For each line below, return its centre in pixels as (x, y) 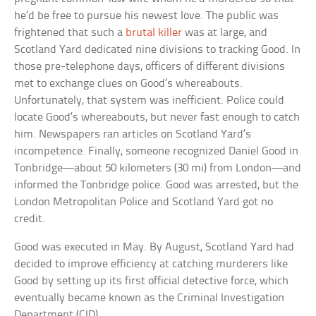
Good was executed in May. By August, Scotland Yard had (154, 248)
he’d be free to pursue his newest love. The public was (147, 16)
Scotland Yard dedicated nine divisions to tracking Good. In (158, 50)
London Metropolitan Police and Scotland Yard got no (144, 202)
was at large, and (225, 33)
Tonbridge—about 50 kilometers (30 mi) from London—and (158, 169)
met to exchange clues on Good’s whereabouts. (129, 84)
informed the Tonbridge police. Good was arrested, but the (157, 186)
